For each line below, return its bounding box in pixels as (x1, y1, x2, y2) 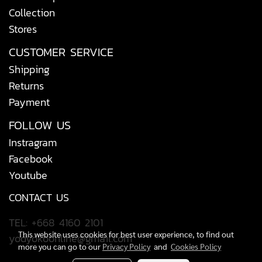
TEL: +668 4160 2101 (9, 215, 103, 230)
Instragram (9, 135, 57, 150)
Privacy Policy (102, 241, 150, 251)
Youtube (9, 167, 47, 183)
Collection (9, 5, 55, 20)
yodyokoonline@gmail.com (9, 230, 132, 246)
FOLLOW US (9, 116, 71, 134)
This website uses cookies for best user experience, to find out (18, 229, 234, 239)
